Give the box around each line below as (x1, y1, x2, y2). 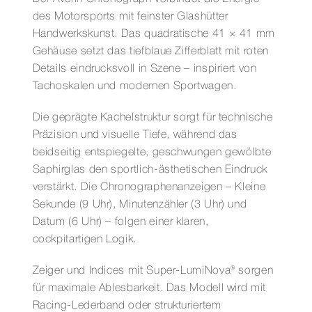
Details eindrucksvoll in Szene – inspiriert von (32, 63, 257, 74)
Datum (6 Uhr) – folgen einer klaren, (32, 217, 209, 227)
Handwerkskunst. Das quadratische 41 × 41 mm (32, 29, 276, 39)
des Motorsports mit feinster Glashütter (32, 11, 228, 22)
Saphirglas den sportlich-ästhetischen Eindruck (32, 164, 267, 175)
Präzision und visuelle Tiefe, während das (32, 130, 237, 140)
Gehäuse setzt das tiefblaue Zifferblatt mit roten (32, 46, 269, 56)
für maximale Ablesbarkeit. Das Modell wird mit (32, 283, 266, 293)
